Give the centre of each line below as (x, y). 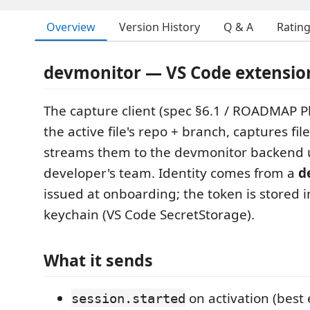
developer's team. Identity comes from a (171, 173)
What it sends (98, 260)
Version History (159, 27)
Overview (71, 27)
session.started (128, 298)
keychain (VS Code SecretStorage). (149, 215)
